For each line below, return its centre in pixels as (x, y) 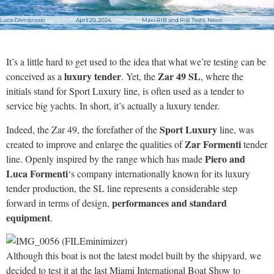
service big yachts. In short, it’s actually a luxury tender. (113, 106)
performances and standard (169, 202)
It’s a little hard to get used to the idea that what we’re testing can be (136, 62)
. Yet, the (138, 76)
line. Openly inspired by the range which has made (106, 158)
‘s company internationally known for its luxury (159, 173)
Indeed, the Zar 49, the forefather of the (83, 129)
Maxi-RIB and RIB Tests (173, 20)
